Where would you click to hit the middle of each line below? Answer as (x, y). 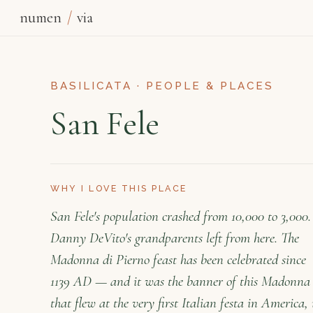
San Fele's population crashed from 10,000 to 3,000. (181, 216)
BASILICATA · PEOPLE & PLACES (162, 86)
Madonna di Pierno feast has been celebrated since (178, 260)
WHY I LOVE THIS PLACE (119, 188)
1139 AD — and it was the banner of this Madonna (180, 281)
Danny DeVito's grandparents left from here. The (175, 238)
